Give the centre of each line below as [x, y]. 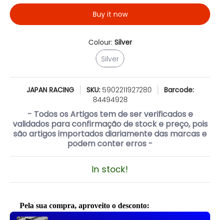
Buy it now [110, 14]
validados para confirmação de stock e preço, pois [110, 124]
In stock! [110, 169]
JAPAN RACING [50, 90]
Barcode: [179, 90]
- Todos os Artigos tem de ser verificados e [110, 114]
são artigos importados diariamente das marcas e [110, 134]
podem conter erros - [110, 144]
